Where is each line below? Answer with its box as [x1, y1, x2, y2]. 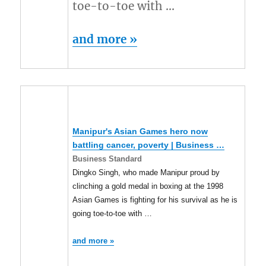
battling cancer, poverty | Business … [72, 141, 225, 150]
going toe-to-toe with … [72, 209, 153, 218]
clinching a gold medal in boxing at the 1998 [72, 182, 224, 191]
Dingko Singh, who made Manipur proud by [72, 168, 220, 178]
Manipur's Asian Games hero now [72, 127, 208, 137]
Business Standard [72, 154, 142, 164]
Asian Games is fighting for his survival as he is [72, 195, 238, 205]
